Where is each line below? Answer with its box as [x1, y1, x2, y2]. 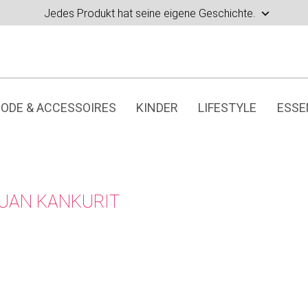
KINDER [136, 100, 178, 115]
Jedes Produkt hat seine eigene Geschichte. [44, 6, 256, 20]
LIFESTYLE [198, 100, 257, 115]
